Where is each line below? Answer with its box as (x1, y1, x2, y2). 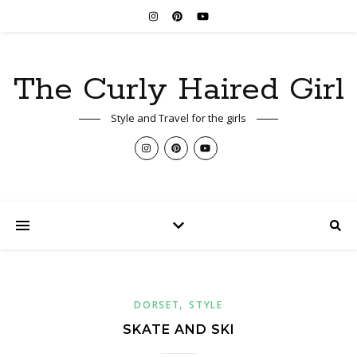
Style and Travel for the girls (111, 111, 246, 125)
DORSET (134, 298, 180, 312)
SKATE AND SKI (122, 322, 235, 337)
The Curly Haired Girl (13, 69, 344, 110)
